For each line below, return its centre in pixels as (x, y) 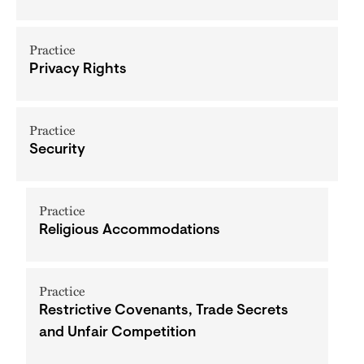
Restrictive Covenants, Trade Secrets (164, 311)
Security (57, 150)
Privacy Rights (78, 70)
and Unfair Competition (117, 333)
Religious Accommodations (130, 231)
